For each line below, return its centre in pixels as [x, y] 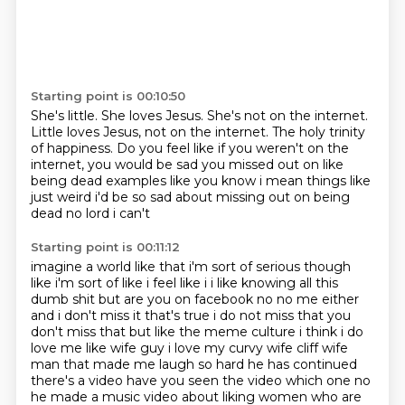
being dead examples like [112, 181]
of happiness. [73, 148]
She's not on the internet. [287, 116]
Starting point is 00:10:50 [108, 96]
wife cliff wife [307, 348]
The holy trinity [318, 132]
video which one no [309, 381]
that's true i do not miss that [235, 316]
